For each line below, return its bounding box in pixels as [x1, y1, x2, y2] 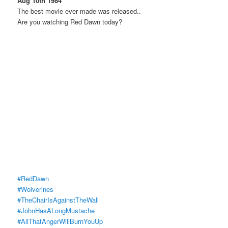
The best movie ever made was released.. [17, 6, 141, 16]
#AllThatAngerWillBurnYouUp [17, 216, 103, 226]
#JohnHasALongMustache [17, 206, 95, 216]
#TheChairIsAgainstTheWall [17, 195, 99, 205]
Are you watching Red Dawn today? [17, 16, 123, 26]
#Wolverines [17, 184, 54, 194]
